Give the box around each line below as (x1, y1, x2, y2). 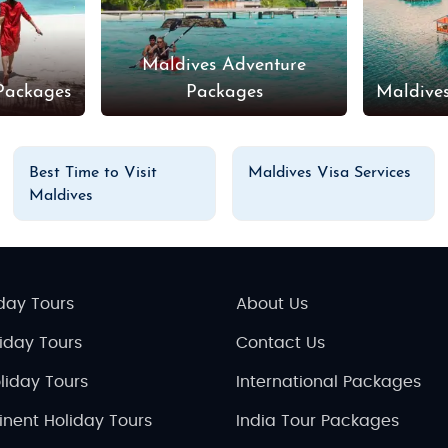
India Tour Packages (236, 412, 399, 429)
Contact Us (236, 334, 325, 351)
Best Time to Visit (29, 164, 158, 181)
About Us (236, 295, 308, 312)
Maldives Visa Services (248, 164, 412, 181)
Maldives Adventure (142, 55, 307, 75)
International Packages (236, 373, 421, 390)
